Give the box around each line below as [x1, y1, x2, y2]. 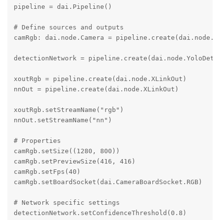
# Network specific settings [13, 199, 120, 207]
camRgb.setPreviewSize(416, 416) [13, 158, 136, 165]
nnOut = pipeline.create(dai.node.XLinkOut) [13, 85, 179, 93]
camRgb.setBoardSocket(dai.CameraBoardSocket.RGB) [13, 178, 202, 186]
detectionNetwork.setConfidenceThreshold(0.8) [13, 209, 187, 217]
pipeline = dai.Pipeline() [13, 3, 112, 11]
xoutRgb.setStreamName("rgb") [13, 106, 124, 114]
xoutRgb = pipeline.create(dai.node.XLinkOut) [13, 75, 187, 83]
